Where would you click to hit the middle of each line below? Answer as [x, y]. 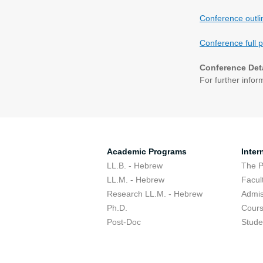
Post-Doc [124, 222]
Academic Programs [147, 151]
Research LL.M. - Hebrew [155, 194]
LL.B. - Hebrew [135, 166]
